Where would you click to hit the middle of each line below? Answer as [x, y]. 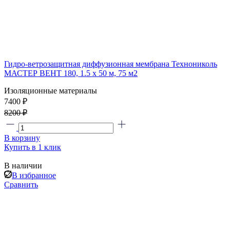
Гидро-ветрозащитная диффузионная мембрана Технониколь [111, 64]
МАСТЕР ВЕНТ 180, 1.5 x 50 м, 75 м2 [71, 73]
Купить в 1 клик [33, 147]
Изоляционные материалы [51, 90]
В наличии [23, 165]
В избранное [34, 175]
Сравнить [21, 184]
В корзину [22, 138]
